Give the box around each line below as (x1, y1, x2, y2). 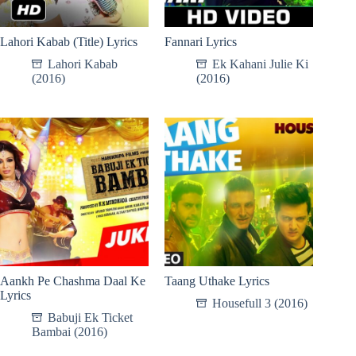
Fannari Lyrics (164, 34, 238, 48)
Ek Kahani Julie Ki (212, 56, 309, 71)
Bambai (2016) (32, 324, 107, 339)
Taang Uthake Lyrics (164, 273, 270, 288)
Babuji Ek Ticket (48, 310, 133, 324)
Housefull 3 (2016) (212, 296, 308, 310)
